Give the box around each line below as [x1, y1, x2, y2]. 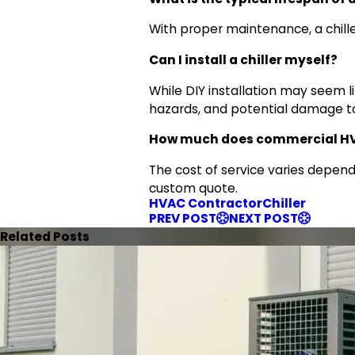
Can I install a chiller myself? [149, 52, 338, 69]
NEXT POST [228, 209, 298, 227]
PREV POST [149, 209, 217, 227]
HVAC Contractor [149, 194, 263, 212]
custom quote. [149, 179, 239, 197]
